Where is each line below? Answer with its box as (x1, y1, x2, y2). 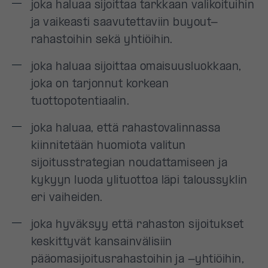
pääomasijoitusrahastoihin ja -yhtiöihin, (31, 254, 245, 266)
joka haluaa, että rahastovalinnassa (31, 123, 221, 135)
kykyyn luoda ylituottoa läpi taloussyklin (31, 175, 248, 187)
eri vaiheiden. (31, 193, 106, 204)
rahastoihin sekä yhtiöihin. (31, 35, 173, 46)
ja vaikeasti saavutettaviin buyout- (31, 17, 218, 29)
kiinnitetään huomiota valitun (31, 141, 186, 152)
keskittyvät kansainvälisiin (31, 237, 172, 248)
